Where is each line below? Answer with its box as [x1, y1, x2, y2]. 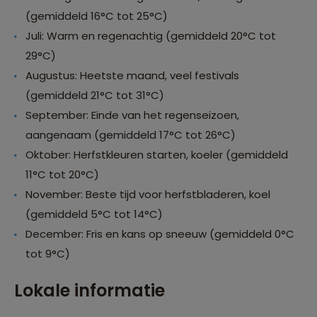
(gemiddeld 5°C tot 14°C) [25, 207, 163, 222]
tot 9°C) [25, 246, 70, 262]
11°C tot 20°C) [25, 167, 99, 183]
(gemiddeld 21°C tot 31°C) [25, 88, 164, 103]
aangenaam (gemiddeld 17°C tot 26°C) [25, 127, 236, 143]
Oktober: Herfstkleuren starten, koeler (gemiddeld [25, 147, 288, 163]
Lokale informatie [14, 279, 165, 303]
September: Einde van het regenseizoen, [25, 108, 239, 123]
